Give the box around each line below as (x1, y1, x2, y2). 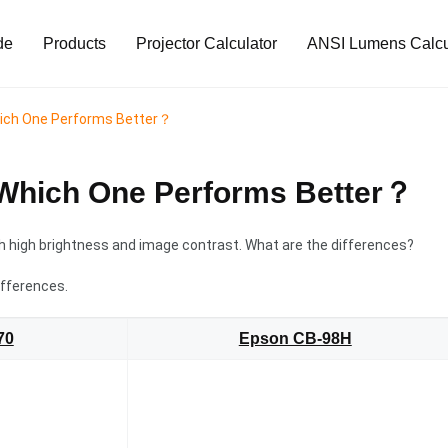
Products (43, 35, 106, 53)
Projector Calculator (136, 35, 277, 53)
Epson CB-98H (238, 330, 352, 348)
